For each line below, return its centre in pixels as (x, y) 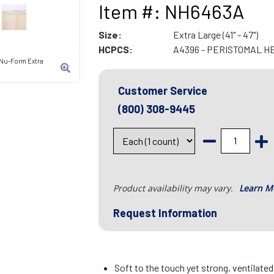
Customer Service (162, 91)
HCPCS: (115, 50)
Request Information (165, 213)
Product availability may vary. (174, 188)
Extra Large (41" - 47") (215, 35)
